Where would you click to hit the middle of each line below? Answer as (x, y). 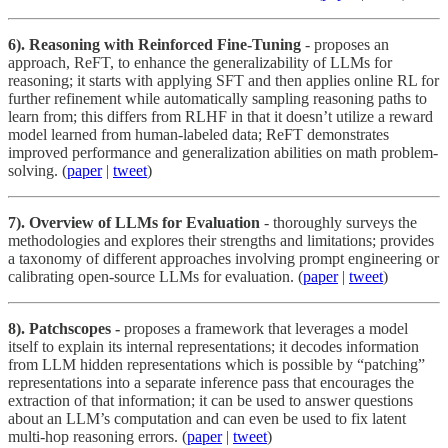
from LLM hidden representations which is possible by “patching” (216, 364)
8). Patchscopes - (66, 328)
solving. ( (37, 170)
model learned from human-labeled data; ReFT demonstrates (198, 134)
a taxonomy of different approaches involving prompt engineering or (223, 258)
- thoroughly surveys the (338, 222)
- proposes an (345, 44)
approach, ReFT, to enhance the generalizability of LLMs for (200, 62)
